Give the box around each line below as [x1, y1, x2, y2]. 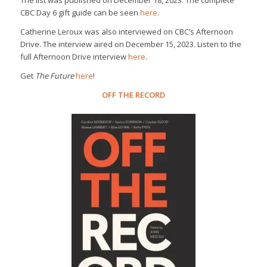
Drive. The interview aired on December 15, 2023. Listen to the [20, 38, 241, 49]
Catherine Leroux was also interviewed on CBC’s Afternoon [20, 26, 233, 37]
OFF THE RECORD [101, 89, 165, 100]
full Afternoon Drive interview [20, 51, 128, 62]
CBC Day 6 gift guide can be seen [20, 7, 140, 18]
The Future [35, 70, 74, 81]
